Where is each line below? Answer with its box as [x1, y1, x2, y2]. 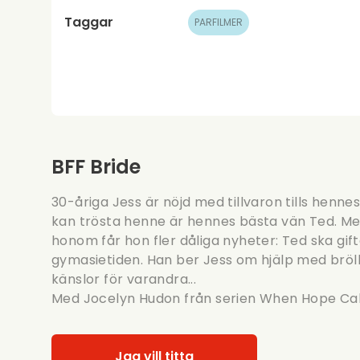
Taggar [64, 12, 113, 31]
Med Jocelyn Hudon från [51, 288, 216, 308]
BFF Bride [51, 153, 141, 180]
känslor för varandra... [51, 269, 197, 288]
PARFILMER [194, 14, 243, 29]
